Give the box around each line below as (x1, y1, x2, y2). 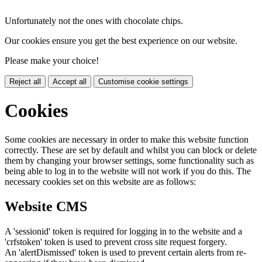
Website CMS (5, 198, 87, 214)
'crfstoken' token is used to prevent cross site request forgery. (5, 236, 227, 247)
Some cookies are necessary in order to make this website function (5, 134, 249, 144)
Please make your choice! (5, 56, 99, 65)
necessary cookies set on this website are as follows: (5, 176, 196, 187)
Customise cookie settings (98, 77, 188, 86)
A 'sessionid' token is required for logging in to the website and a (5, 226, 242, 236)
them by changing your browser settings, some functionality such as (5, 155, 254, 166)
